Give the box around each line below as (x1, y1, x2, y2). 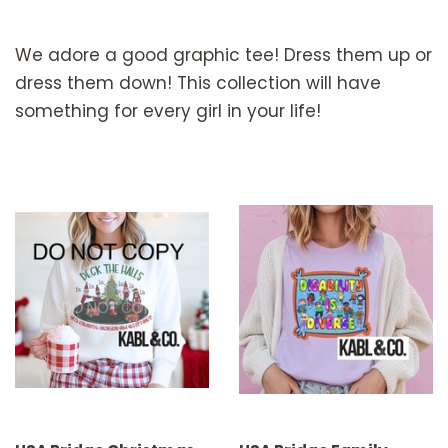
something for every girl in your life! (15, 98, 321, 123)
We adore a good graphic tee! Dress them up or (15, 42, 432, 67)
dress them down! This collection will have (15, 70, 381, 95)
